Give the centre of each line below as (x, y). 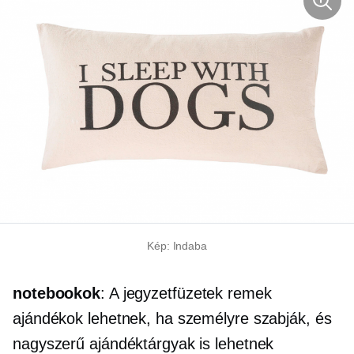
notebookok (56, 293)
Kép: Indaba (177, 245)
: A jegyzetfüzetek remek (186, 293)
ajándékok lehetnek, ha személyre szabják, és (172, 318)
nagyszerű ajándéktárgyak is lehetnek (143, 343)
